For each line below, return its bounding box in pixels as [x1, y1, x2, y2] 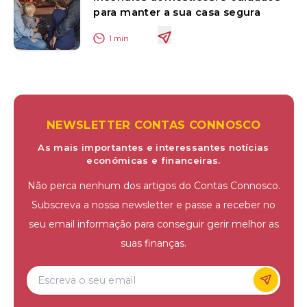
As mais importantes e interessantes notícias [38, 141, 269, 153]
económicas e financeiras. [86, 154, 221, 166]
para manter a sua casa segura [93, 5, 260, 19]
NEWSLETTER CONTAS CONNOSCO [46, 117, 261, 132]
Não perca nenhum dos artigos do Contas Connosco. [27, 179, 280, 192]
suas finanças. [121, 236, 186, 249]
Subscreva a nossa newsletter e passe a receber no [32, 198, 275, 211]
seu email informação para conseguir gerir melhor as [28, 217, 279, 230]
